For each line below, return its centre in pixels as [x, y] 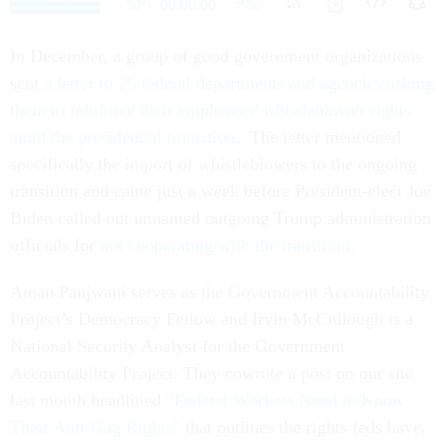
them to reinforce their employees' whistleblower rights [210, 110]
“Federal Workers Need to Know [285, 400]
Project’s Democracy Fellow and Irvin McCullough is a [211, 319]
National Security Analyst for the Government [177, 346]
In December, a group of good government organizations [216, 56]
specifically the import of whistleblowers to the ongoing [213, 164]
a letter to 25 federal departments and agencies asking [239, 83]
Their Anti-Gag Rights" [95, 427]
